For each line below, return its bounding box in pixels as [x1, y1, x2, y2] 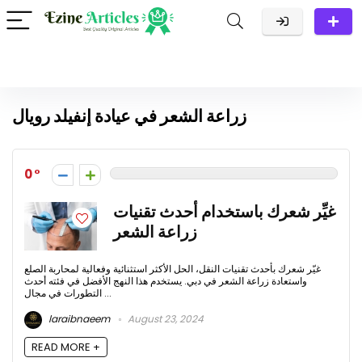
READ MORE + [32, 339, 100, 356]
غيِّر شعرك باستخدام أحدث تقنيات [113, 201, 335, 223]
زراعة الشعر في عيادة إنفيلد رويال [12, 104, 246, 128]
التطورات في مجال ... [102, 286, 112, 300]
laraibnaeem [46, 312, 110, 326]
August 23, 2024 [125, 312, 204, 326]
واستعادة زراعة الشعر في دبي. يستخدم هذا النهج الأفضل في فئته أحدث [24, 274, 307, 288]
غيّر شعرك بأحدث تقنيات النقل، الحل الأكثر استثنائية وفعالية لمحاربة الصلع [24, 262, 321, 276]
